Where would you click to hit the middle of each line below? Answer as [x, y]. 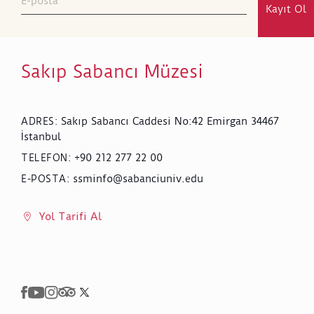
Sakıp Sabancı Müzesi [112, 71]
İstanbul [41, 136]
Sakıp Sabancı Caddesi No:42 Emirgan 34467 [170, 121]
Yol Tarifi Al [70, 216]
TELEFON [45, 157]
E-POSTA [44, 178]
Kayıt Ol [286, 9]
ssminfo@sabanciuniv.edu [138, 178]
